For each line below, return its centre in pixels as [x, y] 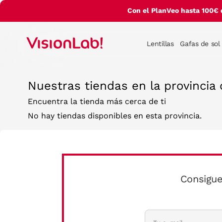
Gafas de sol [200, 44]
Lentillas [160, 44]
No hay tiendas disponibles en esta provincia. [115, 116]
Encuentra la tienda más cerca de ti [97, 101]
